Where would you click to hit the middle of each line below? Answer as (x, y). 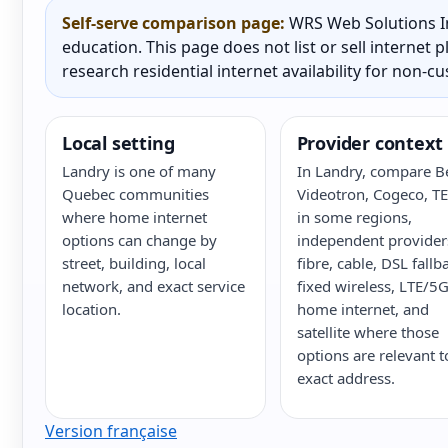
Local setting (118, 143)
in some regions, (354, 217)
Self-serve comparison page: (173, 23)
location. (91, 309)
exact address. (345, 378)
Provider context (369, 143)
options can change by (139, 240)
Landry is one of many (139, 171)
